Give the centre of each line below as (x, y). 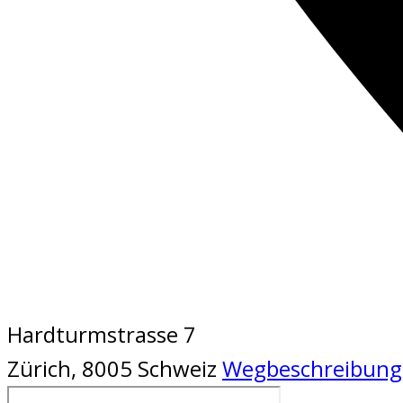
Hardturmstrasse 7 (102, 334)
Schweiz (177, 368)
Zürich (39, 368)
